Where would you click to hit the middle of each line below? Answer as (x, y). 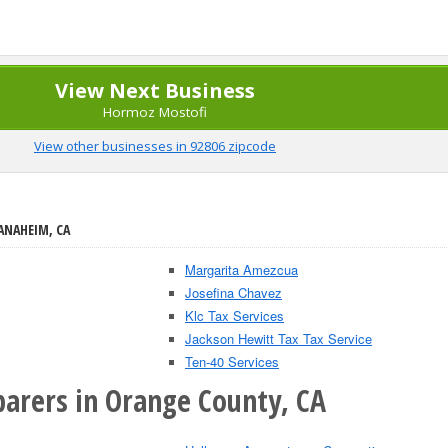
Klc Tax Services (234, 315)
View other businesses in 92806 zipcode (155, 146)
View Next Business (155, 90)
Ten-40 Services (232, 361)
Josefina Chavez (233, 292)
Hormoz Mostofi (155, 112)
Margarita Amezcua (241, 269)
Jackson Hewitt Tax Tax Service (278, 338)
